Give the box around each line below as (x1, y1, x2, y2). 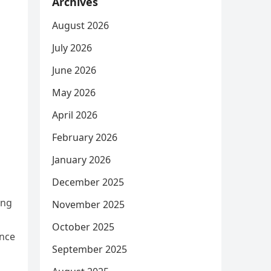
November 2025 (52, 198, 125, 211)
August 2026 (52, 19, 109, 32)
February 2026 (52, 131, 117, 144)
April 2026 (52, 108, 97, 122)
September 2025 (52, 243, 127, 256)
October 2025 (52, 220, 114, 233)
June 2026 (52, 64, 96, 77)
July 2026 (52, 41, 92, 54)
